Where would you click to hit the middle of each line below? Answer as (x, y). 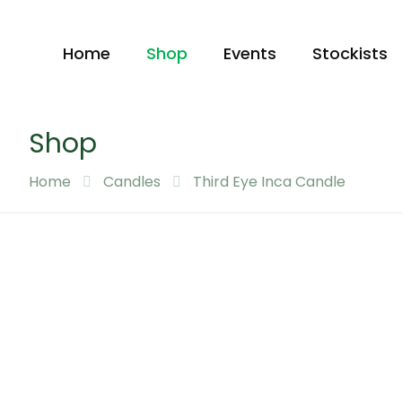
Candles (132, 182)
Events (250, 53)
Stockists (350, 53)
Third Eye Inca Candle (269, 182)
